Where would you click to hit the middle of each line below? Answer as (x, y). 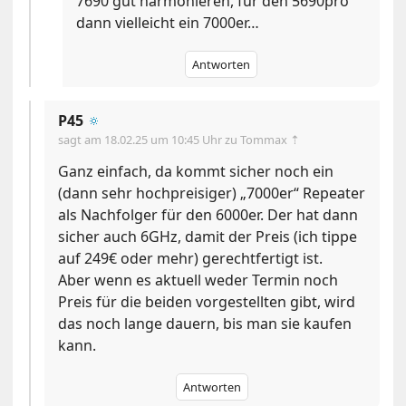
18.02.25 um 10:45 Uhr (165, 139)
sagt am (82, 139)
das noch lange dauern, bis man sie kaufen (205, 323)
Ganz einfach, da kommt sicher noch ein (196, 171)
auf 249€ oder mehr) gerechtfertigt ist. (191, 258)
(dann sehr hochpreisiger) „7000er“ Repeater (212, 193)
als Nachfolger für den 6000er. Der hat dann (208, 214)
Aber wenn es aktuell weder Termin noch (198, 280)
